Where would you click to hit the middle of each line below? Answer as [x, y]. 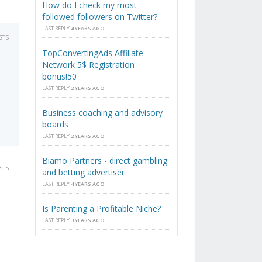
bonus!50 [60, 77]
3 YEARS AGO [88, 220]
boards [56, 125]
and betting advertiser [84, 173]
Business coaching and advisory [103, 113]
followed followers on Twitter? [100, 17]
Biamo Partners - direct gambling [105, 161]
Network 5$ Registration [89, 65]
